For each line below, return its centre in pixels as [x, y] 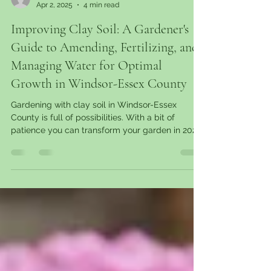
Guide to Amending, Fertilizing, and [105, 81]
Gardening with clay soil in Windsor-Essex [94, 139]
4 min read [101, 38]
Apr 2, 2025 [54, 38]
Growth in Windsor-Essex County [99, 118]
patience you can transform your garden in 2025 [106, 164]
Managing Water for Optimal [87, 100]
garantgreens [59, 29]
